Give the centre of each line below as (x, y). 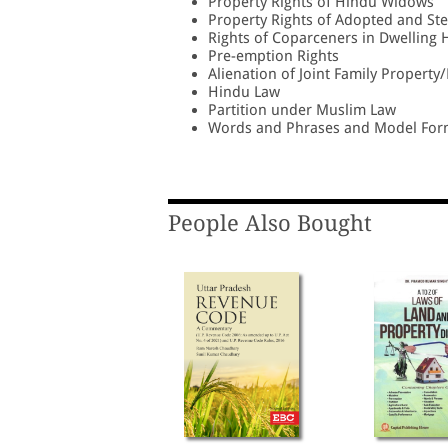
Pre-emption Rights (273, 56)
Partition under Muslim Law (302, 110)
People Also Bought (270, 224)
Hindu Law (244, 92)
